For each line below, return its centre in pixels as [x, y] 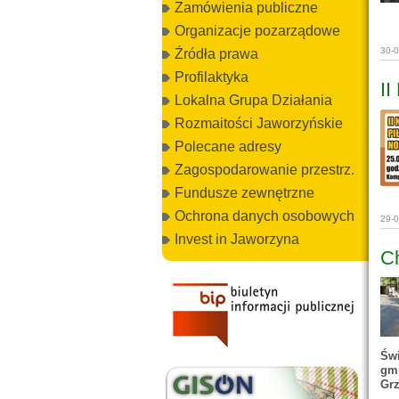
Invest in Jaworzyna [237, 239]
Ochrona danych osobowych [265, 216]
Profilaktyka [212, 77]
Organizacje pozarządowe [257, 31]
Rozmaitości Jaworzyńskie [259, 123]
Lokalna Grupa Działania [253, 100]
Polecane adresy [228, 147]
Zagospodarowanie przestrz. [265, 170]
